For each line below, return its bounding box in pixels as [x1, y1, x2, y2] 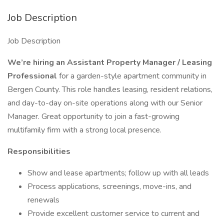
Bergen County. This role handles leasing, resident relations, [7, 84, 212, 95]
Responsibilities [7, 146, 70, 157]
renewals [27, 194, 59, 205]
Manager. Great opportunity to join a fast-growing [7, 111, 179, 122]
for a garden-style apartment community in [59, 70, 206, 81]
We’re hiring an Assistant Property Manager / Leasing [7, 57, 212, 68]
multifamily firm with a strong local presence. [7, 124, 161, 135]
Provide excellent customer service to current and [27, 208, 199, 219]
